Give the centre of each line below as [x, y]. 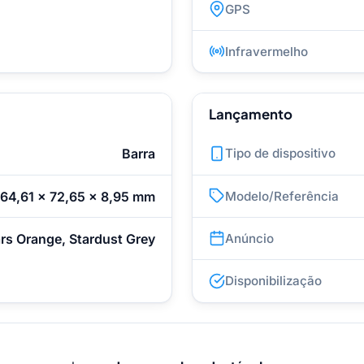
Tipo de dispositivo [280, 154]
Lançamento [251, 115]
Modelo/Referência [282, 196]
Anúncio [249, 238]
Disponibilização [273, 281]
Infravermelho [266, 51]
